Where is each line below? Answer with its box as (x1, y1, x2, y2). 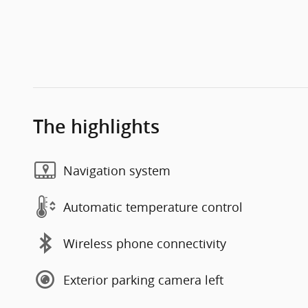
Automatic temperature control (63, 198, 243, 215)
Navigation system (63, 162, 170, 179)
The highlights (33, 116, 159, 138)
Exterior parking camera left (63, 271, 223, 288)
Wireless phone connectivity (63, 234, 226, 252)
